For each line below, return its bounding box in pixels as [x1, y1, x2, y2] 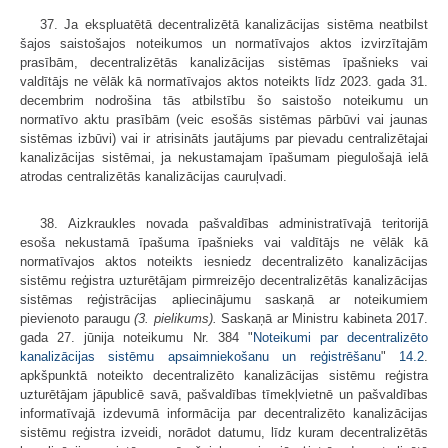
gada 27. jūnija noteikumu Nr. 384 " [20, 330, 253, 346]
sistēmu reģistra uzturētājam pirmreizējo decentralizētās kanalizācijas [20, 273, 428, 289]
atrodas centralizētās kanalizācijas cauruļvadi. [20, 169, 287, 185]
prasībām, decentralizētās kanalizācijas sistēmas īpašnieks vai [20, 55, 428, 71]
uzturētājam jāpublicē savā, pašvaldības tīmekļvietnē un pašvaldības [20, 387, 428, 403]
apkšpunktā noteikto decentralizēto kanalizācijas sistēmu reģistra [20, 368, 428, 384]
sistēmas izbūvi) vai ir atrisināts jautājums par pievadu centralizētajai [20, 131, 428, 147]
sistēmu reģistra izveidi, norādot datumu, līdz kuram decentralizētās [20, 425, 428, 441]
